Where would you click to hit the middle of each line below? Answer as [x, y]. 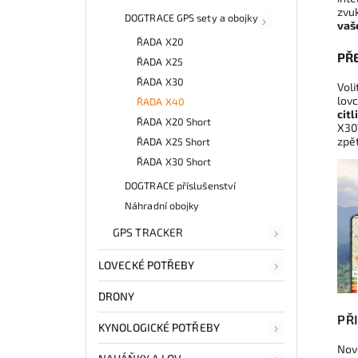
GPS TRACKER [148, 233]
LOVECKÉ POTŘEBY [147, 265]
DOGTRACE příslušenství [181, 186]
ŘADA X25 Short [174, 142]
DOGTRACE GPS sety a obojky [191, 18]
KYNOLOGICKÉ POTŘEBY [159, 328]
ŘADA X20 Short [174, 122]
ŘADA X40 [161, 102]
